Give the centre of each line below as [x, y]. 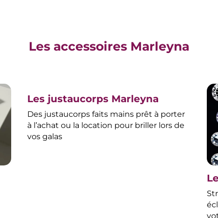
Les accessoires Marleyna [109, 46]
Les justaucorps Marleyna [93, 99]
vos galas [45, 137]
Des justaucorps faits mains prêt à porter [106, 114]
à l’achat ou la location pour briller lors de [106, 126]
